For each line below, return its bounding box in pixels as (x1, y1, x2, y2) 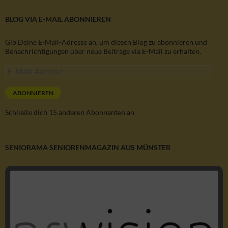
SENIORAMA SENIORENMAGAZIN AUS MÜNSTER (5, 143, 170, 152)
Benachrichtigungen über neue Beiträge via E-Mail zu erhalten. (5, 47, 201, 56)
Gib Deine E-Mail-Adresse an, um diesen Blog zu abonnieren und (5, 38, 207, 47)
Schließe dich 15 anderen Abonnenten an (5, 108, 134, 117)
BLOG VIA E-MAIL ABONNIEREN (5, 15, 111, 24)
